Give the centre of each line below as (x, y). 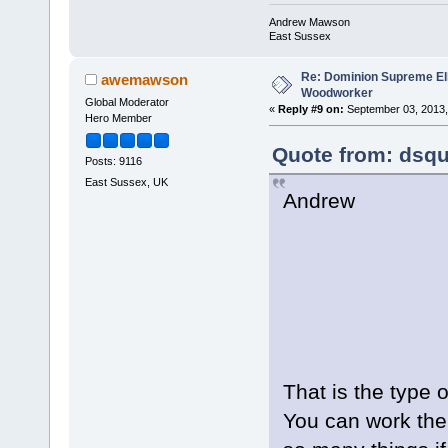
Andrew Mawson (309, 22)
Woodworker (336, 93)
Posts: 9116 (113, 160)
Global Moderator (126, 102)
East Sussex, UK (126, 181)
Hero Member (118, 118)
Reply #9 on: (310, 109)
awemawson (145, 80)
